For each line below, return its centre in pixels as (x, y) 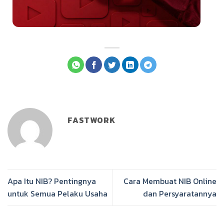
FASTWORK (91, 120)
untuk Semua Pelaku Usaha (57, 193)
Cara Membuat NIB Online (170, 181)
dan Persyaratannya (180, 193)
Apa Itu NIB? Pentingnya (52, 181)
